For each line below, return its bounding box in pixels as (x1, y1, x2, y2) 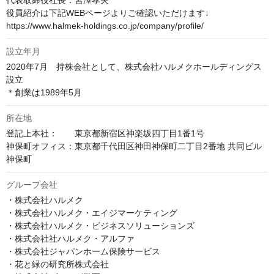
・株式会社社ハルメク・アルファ (6, 234, 135, 244)
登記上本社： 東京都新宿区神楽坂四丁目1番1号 (6, 128, 204, 139)
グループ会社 (6, 180, 57, 190)
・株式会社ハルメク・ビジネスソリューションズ (6, 221, 194, 231)
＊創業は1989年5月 (6, 87, 82, 98)
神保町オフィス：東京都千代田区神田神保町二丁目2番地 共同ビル (6, 141, 262, 152)
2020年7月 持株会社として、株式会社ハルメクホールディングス (6, 62, 262, 72)
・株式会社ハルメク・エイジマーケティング (6, 208, 177, 218)
